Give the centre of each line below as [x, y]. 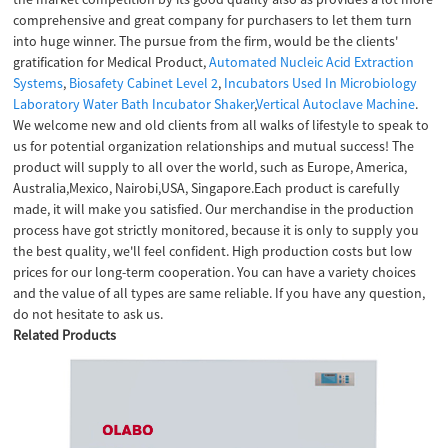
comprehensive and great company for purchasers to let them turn [213, 20]
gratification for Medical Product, [111, 62]
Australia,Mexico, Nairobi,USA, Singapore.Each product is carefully [207, 188]
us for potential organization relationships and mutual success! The [214, 146]
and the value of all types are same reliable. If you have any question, [219, 293]
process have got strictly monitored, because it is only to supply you [216, 230]
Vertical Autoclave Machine [336, 104]
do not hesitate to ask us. [88, 314]
